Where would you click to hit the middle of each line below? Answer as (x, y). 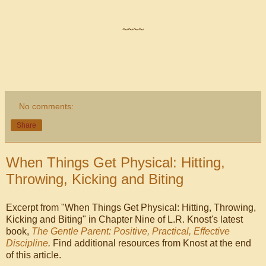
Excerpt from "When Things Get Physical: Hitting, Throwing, (131, 208)
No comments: (47, 107)
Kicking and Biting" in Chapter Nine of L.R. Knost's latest (124, 219)
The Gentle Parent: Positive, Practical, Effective (131, 231)
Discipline (27, 243)
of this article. (34, 255)
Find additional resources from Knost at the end (151, 243)
